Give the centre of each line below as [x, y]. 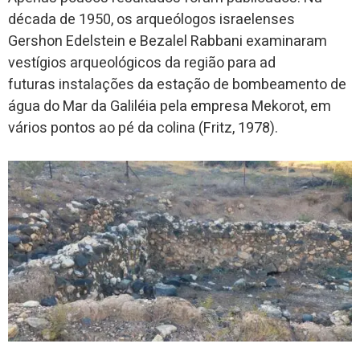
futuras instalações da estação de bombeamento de [177, 85]
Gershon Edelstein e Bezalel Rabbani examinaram [168, 42]
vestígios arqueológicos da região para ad [142, 63]
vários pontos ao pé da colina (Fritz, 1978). [143, 129]
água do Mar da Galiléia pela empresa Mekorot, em [170, 107]
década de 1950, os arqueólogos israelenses [151, 20]
